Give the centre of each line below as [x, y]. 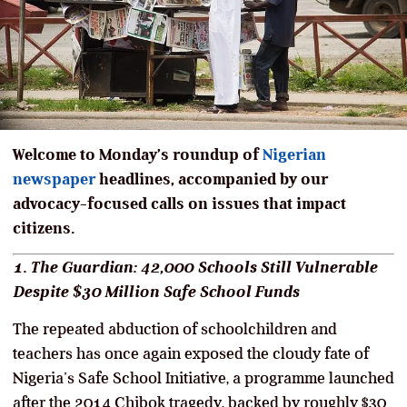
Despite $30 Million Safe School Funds [156, 291]
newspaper [54, 179]
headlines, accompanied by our [212, 179]
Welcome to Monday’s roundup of [138, 154]
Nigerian [294, 154]
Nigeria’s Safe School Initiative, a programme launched [203, 377]
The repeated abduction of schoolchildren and [175, 328]
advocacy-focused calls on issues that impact [179, 203]
